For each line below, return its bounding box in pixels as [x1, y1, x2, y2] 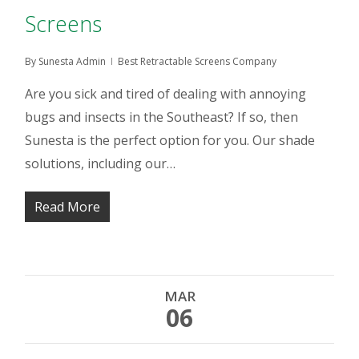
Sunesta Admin [38, 54, 107, 68]
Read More [34, 198, 101, 216]
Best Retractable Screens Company [118, 54, 277, 68]
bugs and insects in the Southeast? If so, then [25, 108, 299, 126]
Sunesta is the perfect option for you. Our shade [25, 131, 316, 149]
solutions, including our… [25, 155, 176, 172]
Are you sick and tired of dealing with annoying [25, 85, 307, 103]
